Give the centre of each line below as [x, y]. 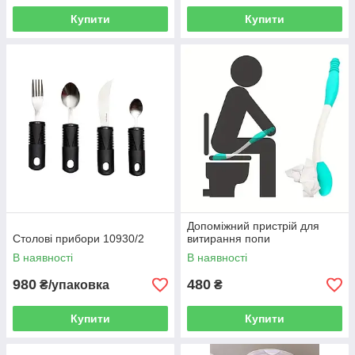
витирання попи [229, 239]
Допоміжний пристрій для [253, 226]
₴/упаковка [73, 285]
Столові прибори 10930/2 [78, 239]
